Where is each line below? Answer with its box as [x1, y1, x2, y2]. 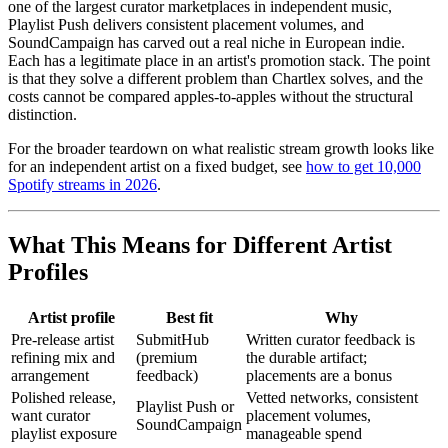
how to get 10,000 [306, 158, 421, 176]
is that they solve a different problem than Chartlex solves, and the [8, 70, 423, 88]
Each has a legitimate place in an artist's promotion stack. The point [8, 52, 430, 70]
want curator [11, 407, 90, 425]
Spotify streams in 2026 [8, 176, 157, 194]
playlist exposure [11, 425, 117, 443]
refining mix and [11, 349, 115, 367]
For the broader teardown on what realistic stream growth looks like [8, 140, 434, 158]
